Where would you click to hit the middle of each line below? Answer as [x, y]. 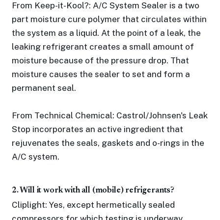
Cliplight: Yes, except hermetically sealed [93, 205]
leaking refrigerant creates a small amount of [103, 47]
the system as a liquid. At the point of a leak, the [106, 33]
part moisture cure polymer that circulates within [109, 19]
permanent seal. [44, 88]
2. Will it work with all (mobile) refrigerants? [93, 191]
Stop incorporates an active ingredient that [97, 129]
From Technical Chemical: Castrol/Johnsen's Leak [110, 115]
